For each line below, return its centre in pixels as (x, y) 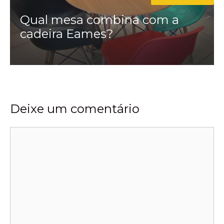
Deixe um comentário (75, 109)
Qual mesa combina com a (100, 19)
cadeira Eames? (67, 33)
